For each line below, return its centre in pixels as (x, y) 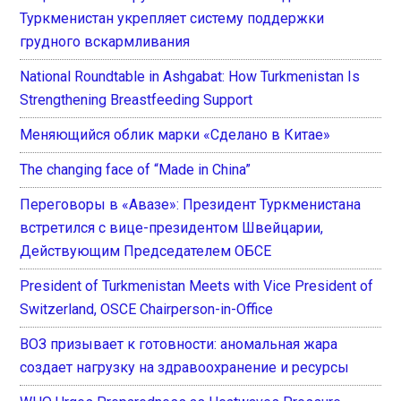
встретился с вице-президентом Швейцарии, (172, 228)
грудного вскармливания (105, 42)
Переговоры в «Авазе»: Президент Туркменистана (191, 205)
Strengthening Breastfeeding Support (137, 100)
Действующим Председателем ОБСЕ (146, 252)
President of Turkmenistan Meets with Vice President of (197, 286)
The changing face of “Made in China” (136, 170)
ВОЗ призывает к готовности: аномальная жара (179, 345)
